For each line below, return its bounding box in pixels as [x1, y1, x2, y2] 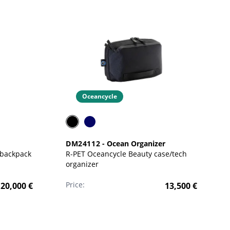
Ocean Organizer [107, 139, 166, 148]
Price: [65, 180, 85, 189]
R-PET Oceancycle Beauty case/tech [65, 149, 128, 159]
